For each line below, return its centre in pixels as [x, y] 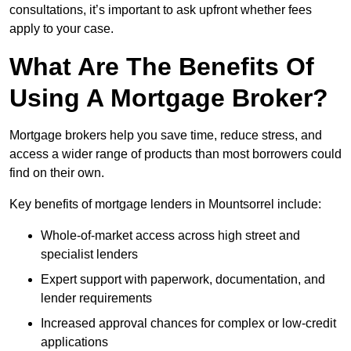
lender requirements [96, 299]
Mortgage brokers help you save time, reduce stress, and [166, 136]
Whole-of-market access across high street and [170, 236]
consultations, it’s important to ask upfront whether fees [161, 10]
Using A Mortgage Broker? [169, 98]
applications [74, 342]
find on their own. [57, 173]
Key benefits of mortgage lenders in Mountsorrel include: [165, 204]
